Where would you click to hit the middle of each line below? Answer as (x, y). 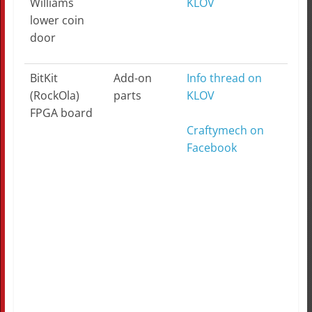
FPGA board (61, 113)
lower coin (57, 21)
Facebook (211, 148)
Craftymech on (225, 131)
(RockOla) (54, 96)
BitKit (44, 78)
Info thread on (224, 78)
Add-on (132, 78)
